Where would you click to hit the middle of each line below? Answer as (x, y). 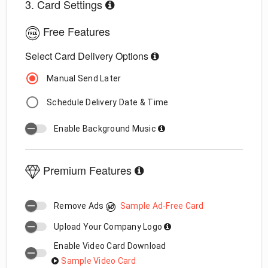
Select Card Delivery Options (87, 56)
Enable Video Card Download (110, 246)
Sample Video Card (99, 261)
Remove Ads (80, 206)
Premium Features (87, 170)
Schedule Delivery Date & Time (108, 102)
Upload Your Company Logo (109, 226)
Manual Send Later (84, 78)
